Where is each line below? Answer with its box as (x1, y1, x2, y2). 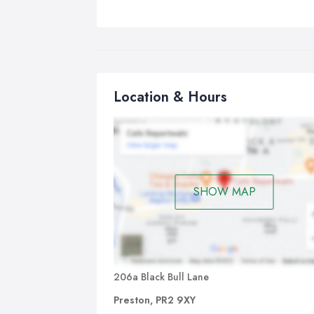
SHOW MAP (193, 184, 256, 200)
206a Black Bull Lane (114, 269, 209, 284)
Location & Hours (114, 87, 227, 107)
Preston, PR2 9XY (114, 292, 196, 307)
